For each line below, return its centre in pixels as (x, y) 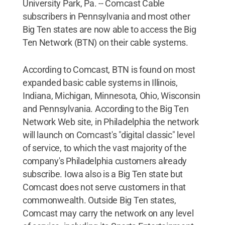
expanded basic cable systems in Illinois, (100, 83)
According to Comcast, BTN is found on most (109, 70)
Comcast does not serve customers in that (104, 187)
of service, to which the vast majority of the (104, 148)
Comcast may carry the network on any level (108, 213)
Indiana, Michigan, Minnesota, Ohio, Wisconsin (111, 96)
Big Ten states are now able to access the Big (109, 29)
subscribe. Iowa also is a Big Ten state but (103, 174)
